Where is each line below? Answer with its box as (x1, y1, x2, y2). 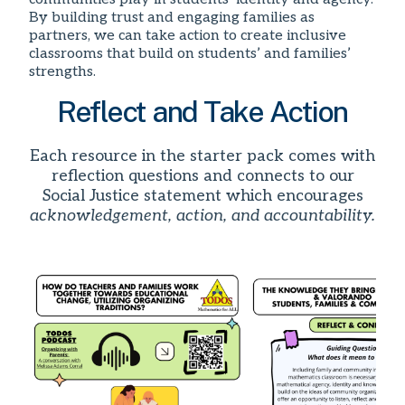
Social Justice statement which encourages (42, 186, 363, 206)
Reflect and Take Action (57, 95, 348, 129)
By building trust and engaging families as (29, 9, 315, 27)
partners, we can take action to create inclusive (29, 27, 346, 45)
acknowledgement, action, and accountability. (30, 206, 375, 226)
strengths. (29, 63, 96, 81)
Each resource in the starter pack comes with (30, 146, 375, 166)
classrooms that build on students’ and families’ (29, 45, 351, 63)
